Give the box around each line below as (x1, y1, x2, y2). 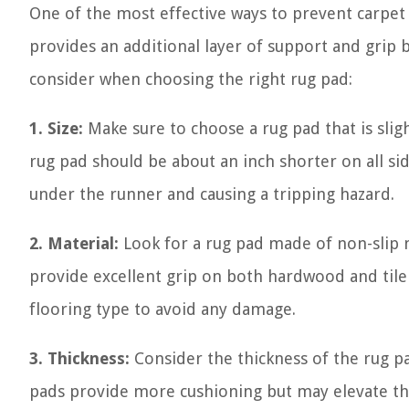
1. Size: (29, 119, 83, 138)
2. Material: (29, 234, 119, 253)
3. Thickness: (29, 349, 130, 368)
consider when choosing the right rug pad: (29, 69, 352, 89)
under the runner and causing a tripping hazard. (29, 184, 394, 204)
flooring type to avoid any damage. (29, 299, 296, 319)
